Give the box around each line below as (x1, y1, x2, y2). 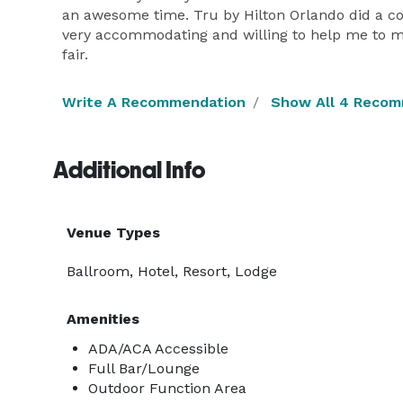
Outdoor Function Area (88, 380, 246, 397)
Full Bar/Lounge (88, 360, 200, 377)
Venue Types (67, 224, 160, 241)
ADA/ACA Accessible (88, 340, 228, 357)
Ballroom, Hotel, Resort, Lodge (67, 263, 277, 280)
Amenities (67, 310, 139, 327)
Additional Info (53, 157, 205, 184)
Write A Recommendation (62, 94, 246, 111)
